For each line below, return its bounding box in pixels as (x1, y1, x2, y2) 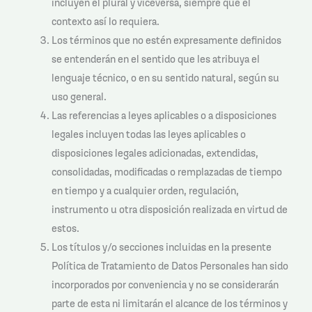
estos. (51, 221, 79, 235)
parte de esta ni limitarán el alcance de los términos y (51, 296, 288, 310)
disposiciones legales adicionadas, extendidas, (51, 146, 258, 159)
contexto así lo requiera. (51, 14, 159, 28)
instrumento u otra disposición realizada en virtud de (51, 202, 288, 216)
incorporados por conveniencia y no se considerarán (51, 277, 279, 291)
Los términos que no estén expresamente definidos (51, 33, 281, 47)
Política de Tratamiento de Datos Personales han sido (51, 258, 288, 272)
